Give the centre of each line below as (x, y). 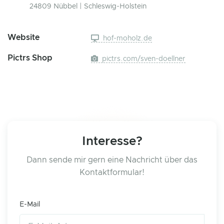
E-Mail (30, 204)
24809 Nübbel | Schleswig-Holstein (88, 6)
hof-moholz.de (127, 38)
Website (23, 37)
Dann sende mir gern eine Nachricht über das (112, 160)
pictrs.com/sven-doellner (143, 59)
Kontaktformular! (112, 172)
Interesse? (112, 141)
